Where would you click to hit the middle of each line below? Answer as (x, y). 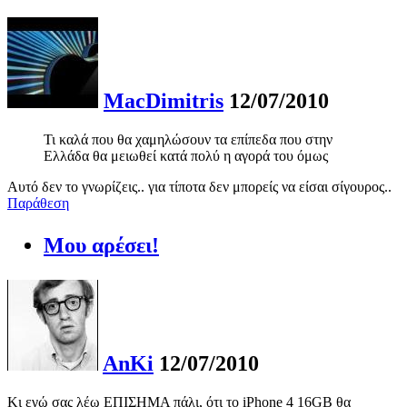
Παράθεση (38, 203)
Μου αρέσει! (101, 246)
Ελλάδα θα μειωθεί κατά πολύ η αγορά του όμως (186, 156)
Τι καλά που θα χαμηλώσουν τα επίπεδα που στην (188, 140)
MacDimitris (164, 101)
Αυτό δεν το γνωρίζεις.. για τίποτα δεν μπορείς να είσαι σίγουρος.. (199, 187)
